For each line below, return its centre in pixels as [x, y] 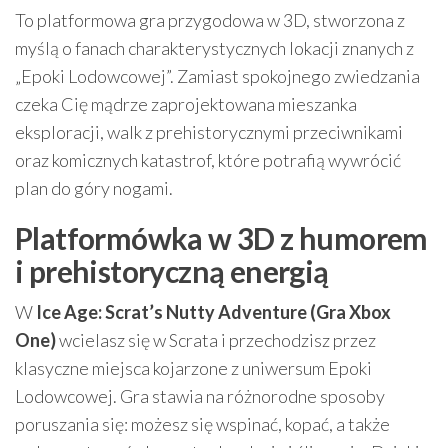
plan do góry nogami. [94, 188]
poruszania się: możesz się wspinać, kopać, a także [202, 424]
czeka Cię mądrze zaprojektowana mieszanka [186, 104]
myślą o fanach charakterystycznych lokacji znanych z [214, 48]
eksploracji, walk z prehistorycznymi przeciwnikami [209, 132]
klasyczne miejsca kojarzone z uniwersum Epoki [193, 368]
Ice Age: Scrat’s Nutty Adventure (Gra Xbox [213, 312]
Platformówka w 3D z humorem [221, 238]
